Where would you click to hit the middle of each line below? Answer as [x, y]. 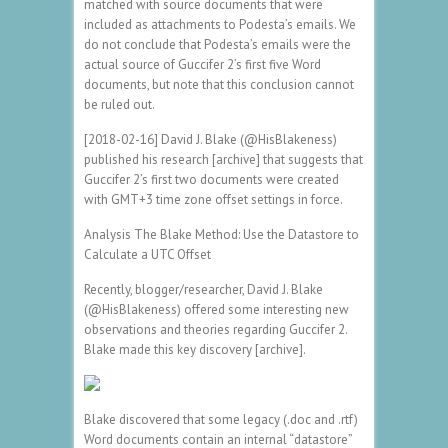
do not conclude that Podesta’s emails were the [217, 44]
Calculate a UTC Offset [147, 254]
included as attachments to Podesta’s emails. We [220, 24]
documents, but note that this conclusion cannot [219, 84]
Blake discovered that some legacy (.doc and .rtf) [221, 419]
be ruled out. [119, 104]
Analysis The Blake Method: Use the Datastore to [221, 234]
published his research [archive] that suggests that [223, 159]
